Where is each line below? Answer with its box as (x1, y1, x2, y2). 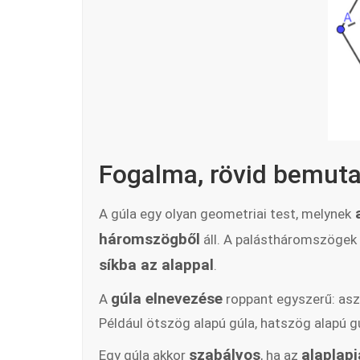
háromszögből (99, 230, 200, 248)
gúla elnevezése (111, 289, 223, 308)
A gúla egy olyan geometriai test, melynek (99, 206, 351, 222)
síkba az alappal (99, 256, 214, 274)
